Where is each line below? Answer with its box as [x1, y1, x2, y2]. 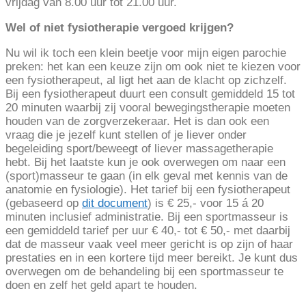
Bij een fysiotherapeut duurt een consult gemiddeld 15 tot [5, 87, 295, 101]
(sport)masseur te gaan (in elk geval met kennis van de [5, 169, 288, 183]
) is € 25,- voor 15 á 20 [148, 197, 264, 210]
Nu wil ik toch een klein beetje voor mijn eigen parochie [5, 46, 286, 60]
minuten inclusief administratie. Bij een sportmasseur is [5, 210, 288, 224]
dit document [82, 197, 148, 210]
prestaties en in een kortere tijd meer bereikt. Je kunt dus [5, 251, 298, 265]
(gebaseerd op [5, 197, 82, 210]
